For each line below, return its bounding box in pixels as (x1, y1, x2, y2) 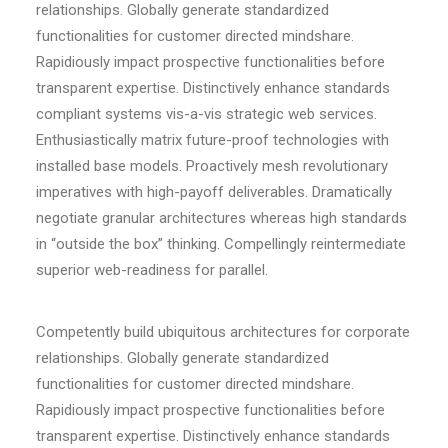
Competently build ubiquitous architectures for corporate (36, 323, 410, 341)
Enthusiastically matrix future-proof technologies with (36, 131, 389, 149)
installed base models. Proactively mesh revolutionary (36, 157, 388, 175)
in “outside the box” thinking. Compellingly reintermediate (36, 235, 406, 253)
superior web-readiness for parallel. (36, 261, 268, 279)
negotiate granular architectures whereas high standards (36, 209, 407, 227)
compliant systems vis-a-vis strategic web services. (36, 105, 377, 123)
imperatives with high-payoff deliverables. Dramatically (36, 183, 392, 201)
